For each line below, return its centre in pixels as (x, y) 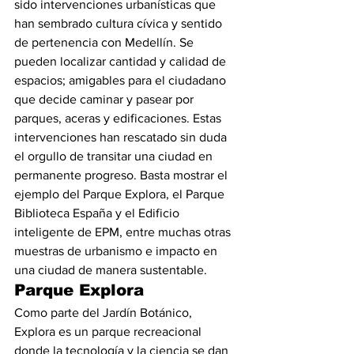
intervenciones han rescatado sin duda (122, 137)
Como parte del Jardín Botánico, (105, 313)
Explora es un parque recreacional (109, 331)
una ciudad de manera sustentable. (111, 270)
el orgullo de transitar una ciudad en (115, 156)
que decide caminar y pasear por (105, 99)
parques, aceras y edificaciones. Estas (119, 118)
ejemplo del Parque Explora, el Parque (121, 194)
